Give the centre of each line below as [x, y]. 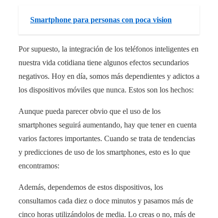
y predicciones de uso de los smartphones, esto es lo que [104, 152]
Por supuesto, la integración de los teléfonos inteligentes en [109, 49]
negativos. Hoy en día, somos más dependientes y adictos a [109, 76]
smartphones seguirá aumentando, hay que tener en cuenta [108, 125]
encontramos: [39, 165]
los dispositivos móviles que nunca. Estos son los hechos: [106, 90]
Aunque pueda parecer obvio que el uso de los [90, 111]
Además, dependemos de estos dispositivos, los [91, 187]
